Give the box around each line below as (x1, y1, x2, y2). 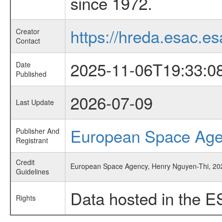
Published (15, 69, 47, 79)
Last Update (15, 97, 54, 107)
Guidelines (15, 166, 49, 176)
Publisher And (15, 126, 59, 136)
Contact (15, 36, 40, 46)
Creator (15, 26, 40, 36)
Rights (15, 193, 36, 203)
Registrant (15, 135, 48, 145)
